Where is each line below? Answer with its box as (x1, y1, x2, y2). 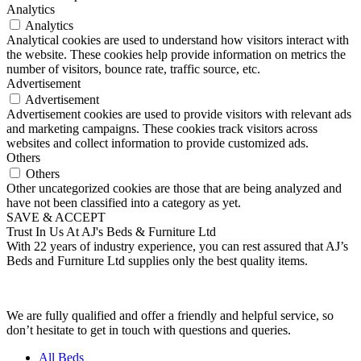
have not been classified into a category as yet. (6, 195, 241, 210)
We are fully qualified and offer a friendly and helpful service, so (6, 308, 334, 322)
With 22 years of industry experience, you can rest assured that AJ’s (6, 239, 348, 253)
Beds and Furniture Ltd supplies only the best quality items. (6, 253, 308, 268)
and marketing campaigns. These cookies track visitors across (6, 121, 317, 135)
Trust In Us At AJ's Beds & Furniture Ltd (6, 224, 216, 239)
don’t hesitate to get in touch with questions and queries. (6, 322, 291, 337)
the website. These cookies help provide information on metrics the (6, 47, 346, 61)
